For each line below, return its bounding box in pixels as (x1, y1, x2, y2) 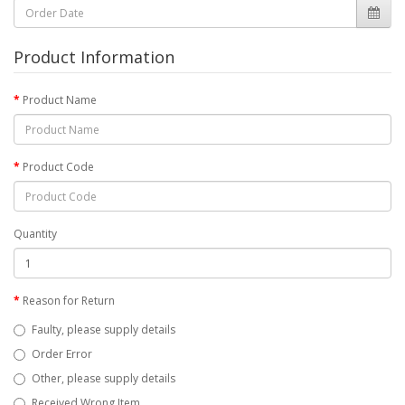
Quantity (14, 226, 57, 241)
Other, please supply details (32, 371, 175, 386)
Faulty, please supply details (32, 322, 175, 337)
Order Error (32, 346, 92, 362)
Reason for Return (23, 293, 115, 308)
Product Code (23, 159, 94, 174)
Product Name (23, 92, 97, 108)
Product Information (14, 46, 174, 68)
